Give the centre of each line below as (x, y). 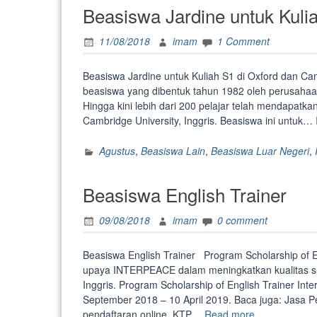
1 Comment (243, 41)
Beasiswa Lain (173, 151)
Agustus (117, 151)
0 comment (242, 220)
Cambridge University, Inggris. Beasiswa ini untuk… (199, 120)
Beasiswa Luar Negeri (260, 151)
